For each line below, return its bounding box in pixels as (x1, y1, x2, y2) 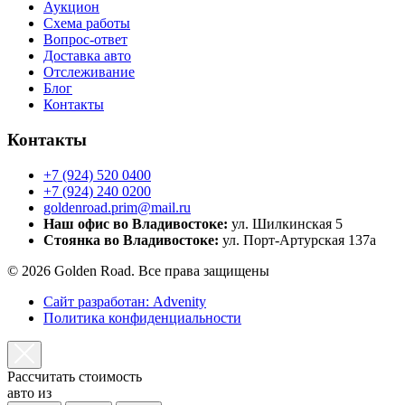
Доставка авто (43, 48, 131, 64)
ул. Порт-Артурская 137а (219, 231, 376, 248)
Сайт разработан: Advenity (43, 293, 206, 309)
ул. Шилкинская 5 (228, 215, 343, 231)
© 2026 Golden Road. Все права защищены (7, 262, 269, 278)
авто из (7, 384, 52, 400)
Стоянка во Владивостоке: (43, 231, 219, 248)
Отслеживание (43, 64, 135, 80)
